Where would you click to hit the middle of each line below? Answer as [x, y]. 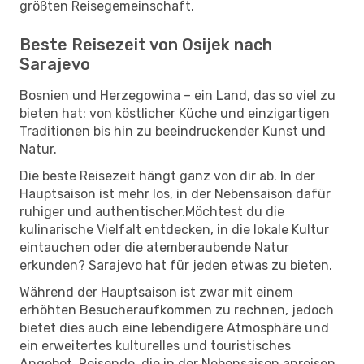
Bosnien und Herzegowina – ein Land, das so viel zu [178, 95]
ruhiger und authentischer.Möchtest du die [152, 211]
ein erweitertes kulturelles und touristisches [155, 345]
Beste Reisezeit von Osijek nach [146, 44]
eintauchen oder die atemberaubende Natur [154, 247]
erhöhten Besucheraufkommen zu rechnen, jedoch [177, 310]
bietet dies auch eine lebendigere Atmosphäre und [174, 327]
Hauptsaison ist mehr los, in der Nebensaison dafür [175, 193]
